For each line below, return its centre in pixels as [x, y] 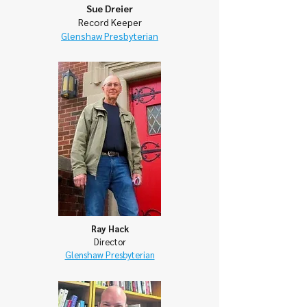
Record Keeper [110, 22]
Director [110, 242]
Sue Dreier [110, 8]
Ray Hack [110, 229]
